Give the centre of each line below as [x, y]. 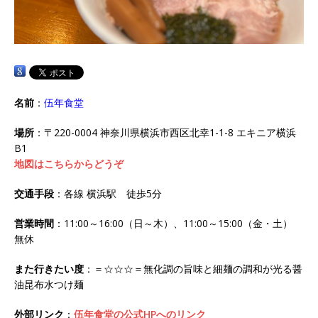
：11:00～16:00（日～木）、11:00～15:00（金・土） [178, 224]
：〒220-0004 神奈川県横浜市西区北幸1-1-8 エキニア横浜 [165, 133]
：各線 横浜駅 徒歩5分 [108, 194]
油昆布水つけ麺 [49, 285]
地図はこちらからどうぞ [69, 164]
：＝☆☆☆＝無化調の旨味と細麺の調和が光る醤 [193, 269]
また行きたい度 [49, 269]
